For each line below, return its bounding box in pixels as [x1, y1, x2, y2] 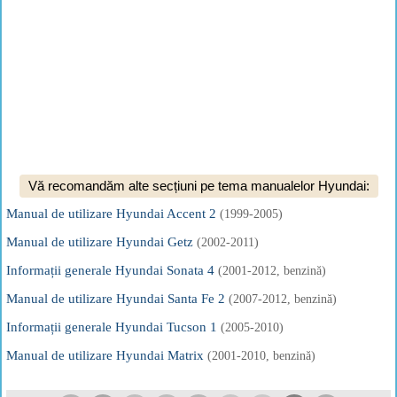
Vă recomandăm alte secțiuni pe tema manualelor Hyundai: [27, 178, 370, 193]
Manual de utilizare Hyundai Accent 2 [6, 206, 220, 221]
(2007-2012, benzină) [229, 292, 337, 306]
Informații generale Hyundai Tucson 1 [6, 320, 221, 334]
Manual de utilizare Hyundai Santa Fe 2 [6, 292, 229, 306]
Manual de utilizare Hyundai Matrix [6, 348, 207, 362]
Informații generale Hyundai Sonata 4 [6, 263, 218, 277]
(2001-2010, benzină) [207, 349, 315, 362]
